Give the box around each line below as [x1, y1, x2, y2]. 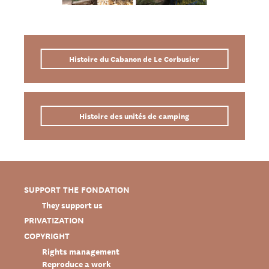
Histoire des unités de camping [79, 109, 190, 122]
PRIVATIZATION [24, 213, 84, 226]
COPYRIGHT [24, 229, 70, 242]
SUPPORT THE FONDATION [24, 183, 130, 196]
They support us [42, 198, 103, 211]
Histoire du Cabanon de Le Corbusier [69, 52, 200, 65]
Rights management [42, 244, 119, 258]
